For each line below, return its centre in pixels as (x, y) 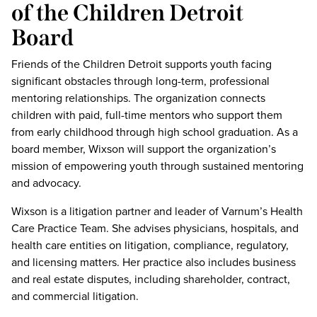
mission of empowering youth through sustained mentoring (157, 166)
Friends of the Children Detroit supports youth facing (142, 64)
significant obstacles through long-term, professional (140, 81)
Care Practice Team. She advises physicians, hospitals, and (155, 228)
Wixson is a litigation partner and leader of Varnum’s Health (157, 211)
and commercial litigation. (75, 296)
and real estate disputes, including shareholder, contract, (151, 279)
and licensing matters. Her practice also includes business (154, 262)
